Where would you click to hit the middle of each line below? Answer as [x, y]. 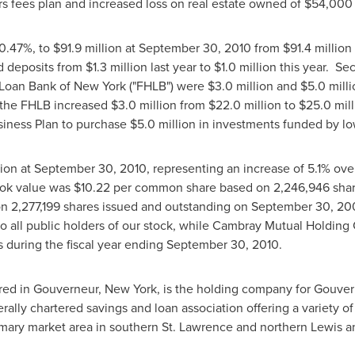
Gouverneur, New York [95, 288]
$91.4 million [317, 48]
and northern [271, 326]
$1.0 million [245, 67]
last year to [180, 67]
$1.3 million [116, 67]
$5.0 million [162, 124]
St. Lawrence [197, 326]
